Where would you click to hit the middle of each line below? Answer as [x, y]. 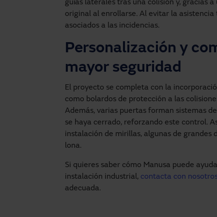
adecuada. [83, 188]
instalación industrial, [103, 177]
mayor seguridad [123, 68]
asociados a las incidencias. [112, 25]
